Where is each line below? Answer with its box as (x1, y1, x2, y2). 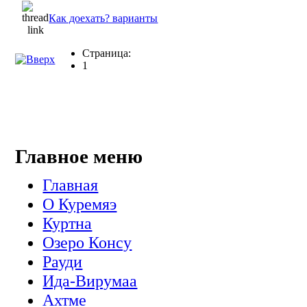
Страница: (82, 47, 132, 59)
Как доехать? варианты (49, 12, 158, 24)
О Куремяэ (42, 195, 117, 214)
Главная (42, 175, 99, 195)
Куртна (42, 214, 93, 233)
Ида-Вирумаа (42, 271, 138, 291)
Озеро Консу (42, 233, 132, 252)
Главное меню (15, 145, 143, 167)
